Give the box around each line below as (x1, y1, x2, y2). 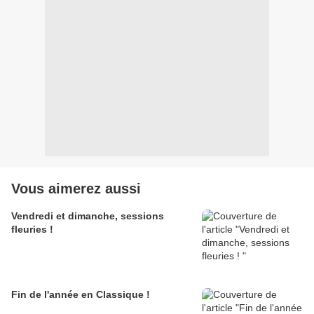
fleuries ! (11, 224, 53, 235)
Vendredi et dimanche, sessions (11, 210, 164, 222)
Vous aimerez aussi (11, 181, 141, 197)
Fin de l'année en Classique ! (11, 289, 150, 301)
